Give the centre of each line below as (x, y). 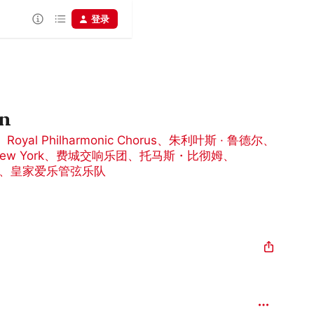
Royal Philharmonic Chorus (82, 140)
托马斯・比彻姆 (181, 156)
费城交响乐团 (92, 156)
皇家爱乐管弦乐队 (58, 171)
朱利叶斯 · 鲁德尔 (216, 140)
